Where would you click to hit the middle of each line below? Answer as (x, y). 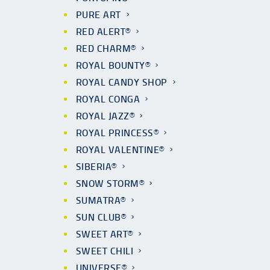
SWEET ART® (105, 234)
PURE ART (99, 15)
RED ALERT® (103, 32)
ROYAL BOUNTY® (113, 65)
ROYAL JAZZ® (105, 116)
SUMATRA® (101, 200)
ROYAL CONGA (108, 99)
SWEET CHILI (105, 251)
